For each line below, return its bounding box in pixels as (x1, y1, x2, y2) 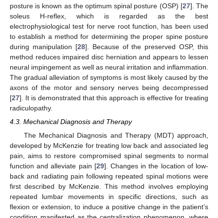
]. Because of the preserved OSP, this (85, 42, 208, 51)
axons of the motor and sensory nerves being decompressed (10, 83, 208, 91)
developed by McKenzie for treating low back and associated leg (10, 142, 208, 149)
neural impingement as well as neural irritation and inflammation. (10, 63, 208, 71)
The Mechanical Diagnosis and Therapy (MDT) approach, (23, 131, 208, 139)
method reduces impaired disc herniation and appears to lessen (10, 53, 208, 61)
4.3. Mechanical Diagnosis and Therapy (10, 117, 132, 126)
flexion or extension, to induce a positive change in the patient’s (10, 203, 208, 211)
